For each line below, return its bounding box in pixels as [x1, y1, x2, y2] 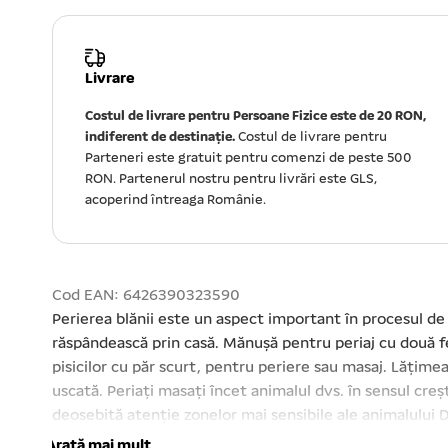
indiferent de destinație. [85, 130, 235, 146]
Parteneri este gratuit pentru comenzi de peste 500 [85, 151, 412, 167]
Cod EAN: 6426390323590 [52, 288, 240, 305]
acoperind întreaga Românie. [85, 193, 266, 209]
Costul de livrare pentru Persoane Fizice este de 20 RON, [85, 109, 426, 125]
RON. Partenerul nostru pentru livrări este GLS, [85, 172, 377, 188]
